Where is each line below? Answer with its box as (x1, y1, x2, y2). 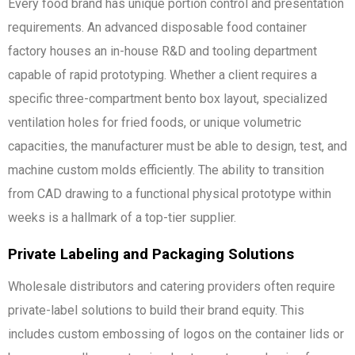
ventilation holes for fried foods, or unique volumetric (8, 114, 301, 130)
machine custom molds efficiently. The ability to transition (8, 162, 324, 177)
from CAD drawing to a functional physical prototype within (8, 185, 331, 201)
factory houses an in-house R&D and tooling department (8, 43, 317, 59)
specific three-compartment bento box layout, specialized (8, 90, 327, 106)
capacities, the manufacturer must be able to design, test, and (8, 138, 347, 154)
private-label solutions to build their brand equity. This (8, 302, 304, 318)
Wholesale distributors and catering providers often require (8, 278, 335, 294)
